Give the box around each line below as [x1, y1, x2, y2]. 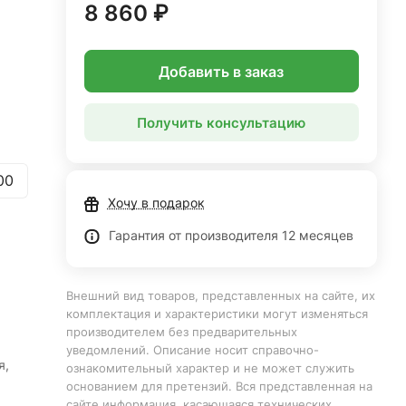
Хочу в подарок [107, 195, 205, 210]
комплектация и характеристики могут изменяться [65, 306, 368, 321]
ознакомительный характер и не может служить [65, 361, 354, 375]
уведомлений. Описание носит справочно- [65, 343, 319, 357]
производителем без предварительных [65, 324, 297, 339]
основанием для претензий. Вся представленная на [65, 379, 372, 393]
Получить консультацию [137, 113, 306, 131]
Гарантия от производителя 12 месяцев [108, 227, 353, 243]
